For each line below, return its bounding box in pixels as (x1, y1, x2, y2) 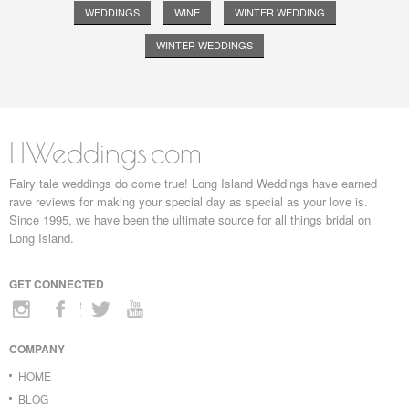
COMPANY (9, 341, 65, 358)
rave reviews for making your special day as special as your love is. (9, 193, 368, 211)
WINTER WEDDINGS (156, 37, 253, 53)
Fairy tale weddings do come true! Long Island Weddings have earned (9, 174, 377, 193)
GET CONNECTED (9, 276, 104, 293)
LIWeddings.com (9, 135, 202, 171)
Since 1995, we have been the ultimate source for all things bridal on (9, 211, 371, 229)
